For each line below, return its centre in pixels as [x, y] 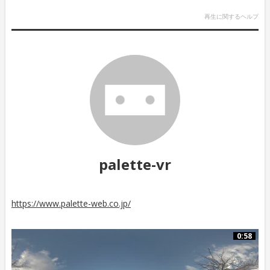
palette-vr [135, 164]
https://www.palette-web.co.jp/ [71, 203]
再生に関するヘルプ [232, 16]
